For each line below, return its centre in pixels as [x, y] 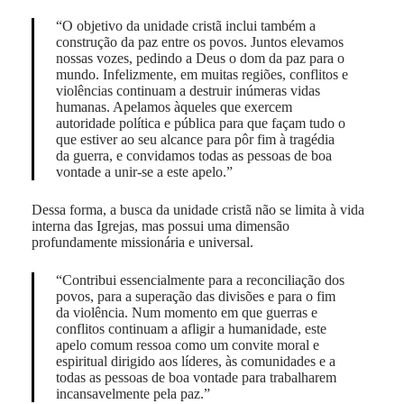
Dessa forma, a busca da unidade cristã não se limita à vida [197, 209]
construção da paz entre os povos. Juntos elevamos [199, 41]
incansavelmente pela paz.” [133, 393]
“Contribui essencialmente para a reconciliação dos [200, 280]
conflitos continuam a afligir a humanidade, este [191, 328]
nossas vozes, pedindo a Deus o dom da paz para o [200, 58]
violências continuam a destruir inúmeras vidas [188, 90]
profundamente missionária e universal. [142, 242]
